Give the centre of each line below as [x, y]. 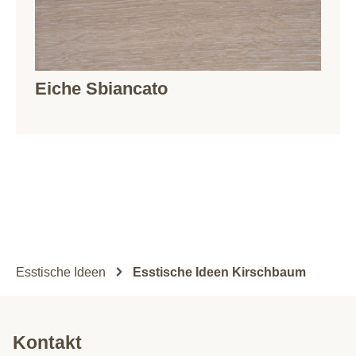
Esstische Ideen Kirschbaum [219, 273]
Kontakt [47, 343]
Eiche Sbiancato [101, 89]
